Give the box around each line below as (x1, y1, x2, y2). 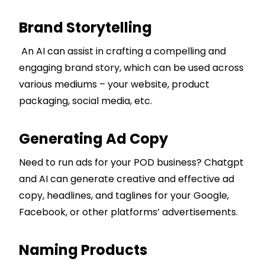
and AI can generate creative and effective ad (19, 172, 234, 186)
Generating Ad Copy (19, 128, 168, 148)
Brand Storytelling (19, 17, 152, 37)
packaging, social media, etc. (19, 93, 152, 108)
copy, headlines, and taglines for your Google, (19, 188, 229, 202)
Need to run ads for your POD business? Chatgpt (19, 155, 244, 169)
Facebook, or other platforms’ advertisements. (19, 205, 238, 219)
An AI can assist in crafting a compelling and (19, 44, 226, 58)
